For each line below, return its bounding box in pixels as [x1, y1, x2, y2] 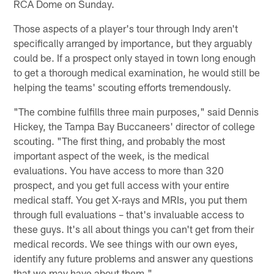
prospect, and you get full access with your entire [13, 178, 230, 191]
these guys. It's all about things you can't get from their [13, 222, 254, 235]
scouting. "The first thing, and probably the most [13, 134, 226, 147]
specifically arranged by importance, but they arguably [13, 36, 253, 49]
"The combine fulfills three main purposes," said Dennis [13, 105, 259, 117]
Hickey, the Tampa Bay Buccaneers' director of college [13, 119, 256, 132]
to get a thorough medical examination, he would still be [13, 65, 261, 78]
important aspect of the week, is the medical [13, 149, 210, 161]
